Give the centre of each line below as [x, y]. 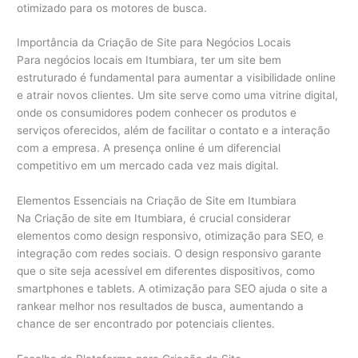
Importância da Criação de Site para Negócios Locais [154, 43]
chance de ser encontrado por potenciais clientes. [146, 324]
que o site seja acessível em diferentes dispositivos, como [166, 271]
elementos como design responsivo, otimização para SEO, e [171, 236]
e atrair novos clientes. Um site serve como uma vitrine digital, [178, 95]
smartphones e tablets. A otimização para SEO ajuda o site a [173, 289]
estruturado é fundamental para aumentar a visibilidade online [177, 78]
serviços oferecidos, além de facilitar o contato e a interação [174, 131]
